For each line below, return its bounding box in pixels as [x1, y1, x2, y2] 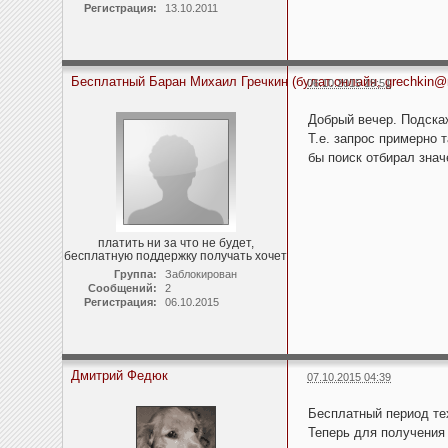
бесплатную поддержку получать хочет [64, 249, 287, 263]
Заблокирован [164, 268, 237, 281]
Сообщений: [87, 282, 157, 295]
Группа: [113, 268, 157, 281]
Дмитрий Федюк [71, 368, 168, 384]
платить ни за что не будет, [97, 236, 254, 250]
